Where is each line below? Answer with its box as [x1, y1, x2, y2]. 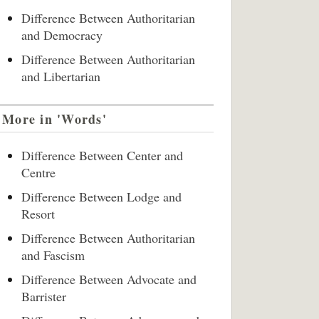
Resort [21, 205, 55, 222]
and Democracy [21, 26, 103, 43]
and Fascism [21, 246, 85, 263]
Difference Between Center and [21, 147, 183, 164]
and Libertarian [21, 68, 100, 85]
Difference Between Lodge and [21, 188, 182, 205]
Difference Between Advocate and [21, 271, 197, 288]
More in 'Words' [2, 110, 107, 128]
